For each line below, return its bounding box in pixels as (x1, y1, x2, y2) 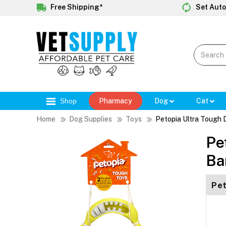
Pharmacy (99, 97, 132, 105)
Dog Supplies (69, 115, 112, 124)
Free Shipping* (49, 3, 102, 11)
